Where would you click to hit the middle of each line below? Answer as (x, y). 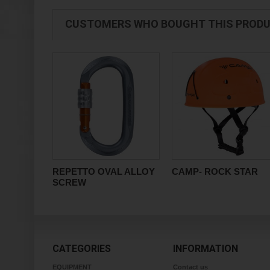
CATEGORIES (82, 249)
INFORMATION (206, 249)
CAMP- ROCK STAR (215, 171)
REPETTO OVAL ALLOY (104, 171)
